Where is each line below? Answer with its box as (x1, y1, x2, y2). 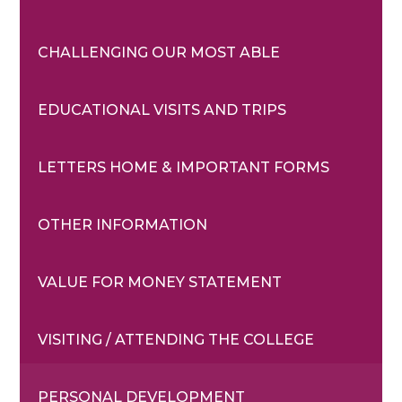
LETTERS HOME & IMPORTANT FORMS (38, 159, 330, 177)
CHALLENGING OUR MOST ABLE (38, 44, 281, 62)
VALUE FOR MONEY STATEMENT (38, 274, 283, 292)
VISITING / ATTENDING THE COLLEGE (38, 331, 315, 349)
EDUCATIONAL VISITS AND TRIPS (38, 101, 287, 119)
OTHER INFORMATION (38, 216, 208, 234)
